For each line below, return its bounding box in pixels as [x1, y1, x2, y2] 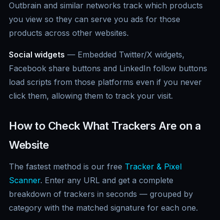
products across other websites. [9, 28, 129, 38]
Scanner [9, 175, 40, 186]
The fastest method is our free [9, 162, 125, 172]
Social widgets [9, 50, 65, 60]
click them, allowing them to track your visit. [9, 91, 173, 101]
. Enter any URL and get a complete [40, 175, 173, 186]
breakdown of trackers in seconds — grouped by [9, 189, 193, 199]
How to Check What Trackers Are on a [9, 119, 201, 133]
